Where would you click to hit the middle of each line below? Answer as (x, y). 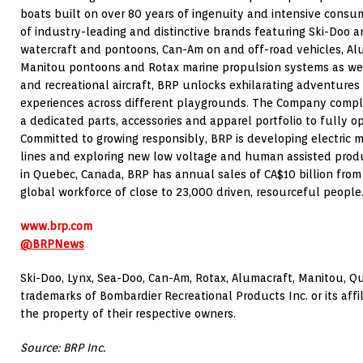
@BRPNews (52, 244)
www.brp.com (56, 226)
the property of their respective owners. (128, 314)
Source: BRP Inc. (63, 348)
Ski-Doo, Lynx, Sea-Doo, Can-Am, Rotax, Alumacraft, (159, 278)
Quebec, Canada (77, 175)
